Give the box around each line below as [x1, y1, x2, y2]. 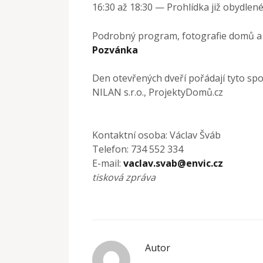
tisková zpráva [92, 170, 156, 184]
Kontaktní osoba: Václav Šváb [92, 128, 221, 141]
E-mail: [92, 156, 123, 170]
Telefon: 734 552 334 [92, 142, 183, 156]
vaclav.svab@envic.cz [123, 156, 223, 170]
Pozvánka [92, 43, 138, 56]
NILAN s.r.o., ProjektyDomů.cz [92, 85, 223, 99]
